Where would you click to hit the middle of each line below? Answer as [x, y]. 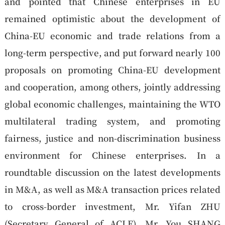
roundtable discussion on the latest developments [113, 172]
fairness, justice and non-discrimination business [113, 138]
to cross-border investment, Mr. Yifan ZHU [113, 206]
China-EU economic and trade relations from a [113, 35]
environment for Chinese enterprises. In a [113, 155]
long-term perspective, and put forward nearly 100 [113, 52]
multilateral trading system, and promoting [113, 121]
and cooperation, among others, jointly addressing [113, 86]
